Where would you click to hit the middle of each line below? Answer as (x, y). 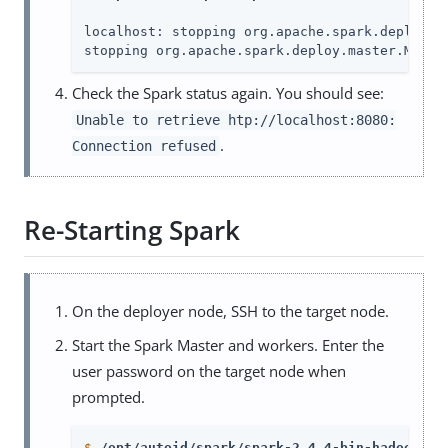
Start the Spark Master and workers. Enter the (228, 344)
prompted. (108, 396)
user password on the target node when (209, 370)
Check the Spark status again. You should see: (228, 92)
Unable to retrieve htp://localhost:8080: (235, 119)
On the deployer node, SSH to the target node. (230, 310)
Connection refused (144, 145)
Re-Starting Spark (132, 230)
